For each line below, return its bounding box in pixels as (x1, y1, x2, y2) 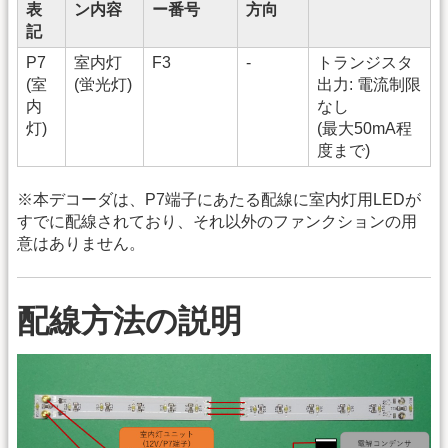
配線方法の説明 (17, 302, 242, 339)
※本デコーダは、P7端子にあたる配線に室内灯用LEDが (17, 190, 421, 208)
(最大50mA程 (317, 119, 412, 137)
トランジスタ (317, 53, 413, 71)
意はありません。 (17, 234, 145, 252)
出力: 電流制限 (317, 75, 421, 93)
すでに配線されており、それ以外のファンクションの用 (17, 212, 417, 230)
